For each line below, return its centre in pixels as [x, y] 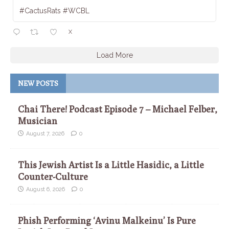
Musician [38, 121]
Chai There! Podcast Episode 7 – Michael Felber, [118, 109]
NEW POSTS [38, 84]
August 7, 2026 [45, 134]
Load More [114, 55]
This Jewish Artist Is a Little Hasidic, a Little [111, 165]
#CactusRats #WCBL [54, 11]
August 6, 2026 [45, 190]
